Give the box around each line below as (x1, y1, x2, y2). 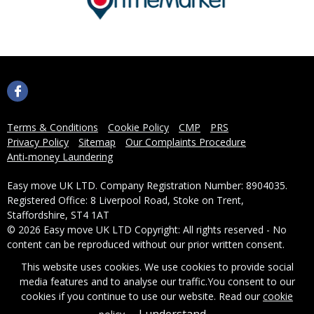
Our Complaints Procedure (125, 135, 246, 149)
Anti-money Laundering (7, 150, 113, 164)
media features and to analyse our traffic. (19, 275, 207, 288)
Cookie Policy (108, 121, 169, 135)
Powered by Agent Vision (7, 272, 120, 286)
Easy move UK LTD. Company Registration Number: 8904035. (7, 179, 287, 193)
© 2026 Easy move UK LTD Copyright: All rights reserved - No (7, 223, 287, 237)
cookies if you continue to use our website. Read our (21, 289, 263, 303)
